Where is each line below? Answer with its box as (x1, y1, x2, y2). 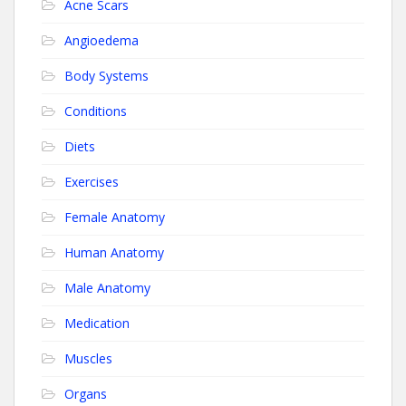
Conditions (64, 102, 127, 120)
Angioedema (64, 32, 139, 49)
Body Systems (64, 67, 149, 84)
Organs (64, 385, 107, 402)
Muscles (64, 350, 112, 367)
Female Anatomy (64, 208, 165, 226)
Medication (64, 314, 130, 332)
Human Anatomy (64, 244, 164, 261)
